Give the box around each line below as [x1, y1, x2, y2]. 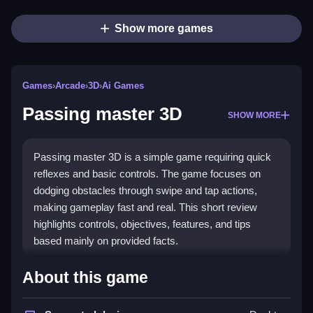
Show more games [114, 22, 213, 35]
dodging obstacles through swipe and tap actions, [34, 184, 257, 197]
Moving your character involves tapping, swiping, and [34, 292, 275, 305]
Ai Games [102, 80, 144, 92]
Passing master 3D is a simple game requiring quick [34, 151, 271, 163]
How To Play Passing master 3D [34, 262, 245, 278]
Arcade [55, 80, 85, 92]
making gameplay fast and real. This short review [34, 201, 257, 214]
